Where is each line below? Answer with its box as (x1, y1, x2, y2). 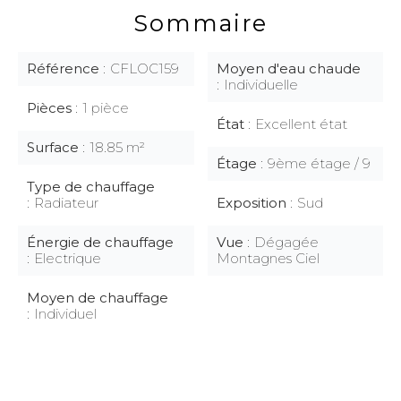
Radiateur (34, 194, 98, 211)
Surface (27, 139, 82, 156)
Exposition (216, 194, 290, 211)
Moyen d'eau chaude (216, 60, 361, 77)
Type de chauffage (27, 178, 155, 195)
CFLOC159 (110, 60, 179, 77)
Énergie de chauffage (27, 234, 174, 251)
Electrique (34, 250, 101, 267)
